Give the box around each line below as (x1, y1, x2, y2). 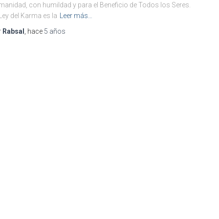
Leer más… (60, 12, 92, 20)
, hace (24, 27, 44, 35)
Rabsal (2, 27, 24, 35)
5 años (44, 27, 66, 35)
